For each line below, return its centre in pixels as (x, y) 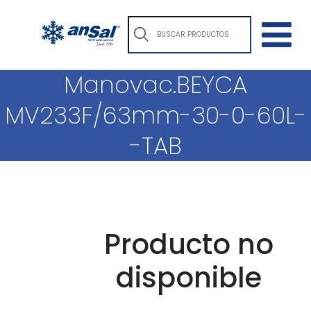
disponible (189, 278)
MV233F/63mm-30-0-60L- (155, 115)
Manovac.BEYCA (155, 85)
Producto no (189, 244)
